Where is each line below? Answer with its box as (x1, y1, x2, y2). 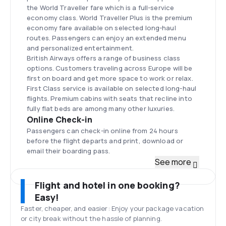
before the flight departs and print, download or (27, 136, 184, 145)
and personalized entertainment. (27, 43, 134, 52)
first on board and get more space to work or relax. (27, 74, 193, 83)
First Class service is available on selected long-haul (27, 84, 197, 93)
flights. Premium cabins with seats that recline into (27, 94, 192, 103)
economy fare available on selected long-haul (27, 23, 176, 32)
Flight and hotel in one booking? (35, 179, 180, 191)
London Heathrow (27, 209, 100, 220)
